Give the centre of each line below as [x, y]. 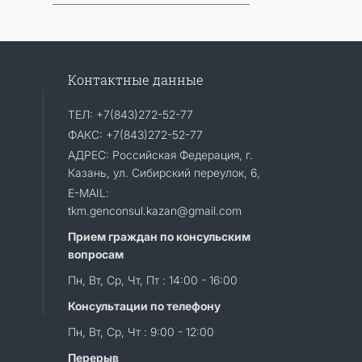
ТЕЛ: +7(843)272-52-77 [130, 114]
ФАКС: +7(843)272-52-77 [135, 135]
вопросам [95, 254]
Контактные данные [135, 80]
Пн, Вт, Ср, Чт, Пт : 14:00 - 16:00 [152, 280]
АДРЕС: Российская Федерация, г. [160, 155]
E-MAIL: [88, 193]
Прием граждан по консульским [159, 236]
